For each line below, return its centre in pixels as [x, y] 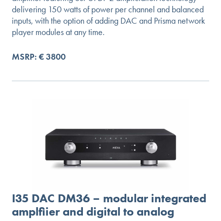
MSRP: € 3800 [39, 56]
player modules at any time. [58, 32]
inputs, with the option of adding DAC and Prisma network [109, 20]
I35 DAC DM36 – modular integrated [109, 198]
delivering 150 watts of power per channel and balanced [108, 9]
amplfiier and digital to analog [93, 212]
